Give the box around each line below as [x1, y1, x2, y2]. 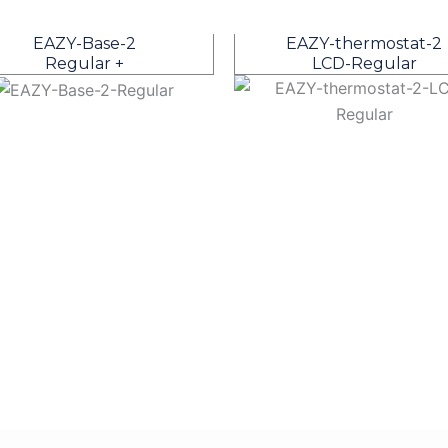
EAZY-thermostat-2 [286, 34, 442, 54]
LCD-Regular [311, 54, 417, 74]
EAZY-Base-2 [32, 34, 136, 54]
